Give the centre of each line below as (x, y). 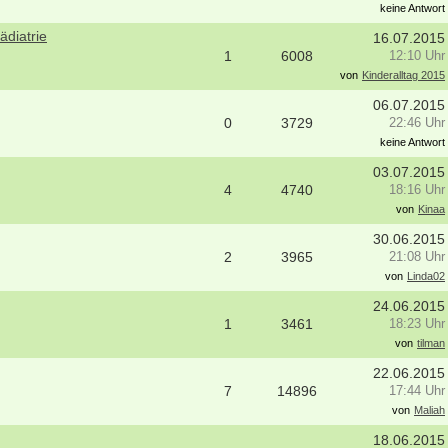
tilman (431, 343)
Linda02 (426, 276)
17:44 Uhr (417, 391)
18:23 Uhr (417, 324)
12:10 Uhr (417, 56)
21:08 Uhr (417, 257)
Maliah (429, 410)
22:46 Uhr (417, 123)
